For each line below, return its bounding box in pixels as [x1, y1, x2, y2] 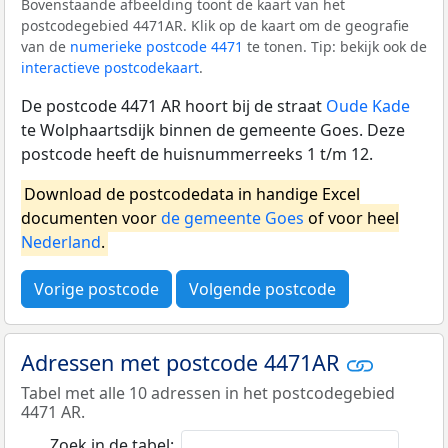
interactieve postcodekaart [21, 57, 199, 77]
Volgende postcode [189, 277, 336, 300]
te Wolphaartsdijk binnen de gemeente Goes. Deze [21, 118, 405, 141]
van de [21, 36, 70, 56]
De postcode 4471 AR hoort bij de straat [21, 94, 326, 117]
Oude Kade [326, 94, 410, 117]
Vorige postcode [34, 277, 159, 300]
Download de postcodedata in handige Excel [24, 182, 360, 205]
